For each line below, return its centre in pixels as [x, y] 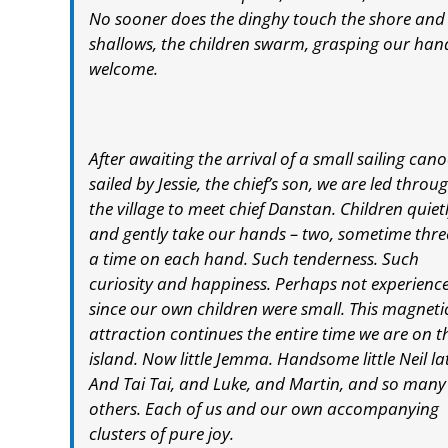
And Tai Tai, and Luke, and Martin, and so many [267, 384]
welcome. [123, 69]
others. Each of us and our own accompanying [263, 409]
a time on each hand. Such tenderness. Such [253, 259]
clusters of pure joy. [161, 434]
